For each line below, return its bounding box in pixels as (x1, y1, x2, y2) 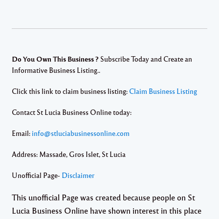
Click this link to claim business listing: (12, 87, 129, 95)
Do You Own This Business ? (12, 54, 100, 64)
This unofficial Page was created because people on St (12, 192, 195, 202)
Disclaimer (62, 171, 94, 179)
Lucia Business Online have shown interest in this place (12, 205, 201, 216)
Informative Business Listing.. (12, 66, 100, 74)
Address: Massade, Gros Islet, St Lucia (12, 150, 126, 158)
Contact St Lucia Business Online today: (12, 108, 131, 116)
